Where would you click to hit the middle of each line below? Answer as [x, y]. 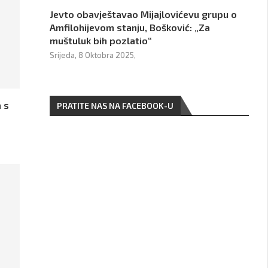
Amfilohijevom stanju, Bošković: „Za [130, 27]
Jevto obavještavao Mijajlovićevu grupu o [144, 14]
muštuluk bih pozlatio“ [101, 40]
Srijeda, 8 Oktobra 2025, [93, 55]
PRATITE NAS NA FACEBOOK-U [115, 106]
